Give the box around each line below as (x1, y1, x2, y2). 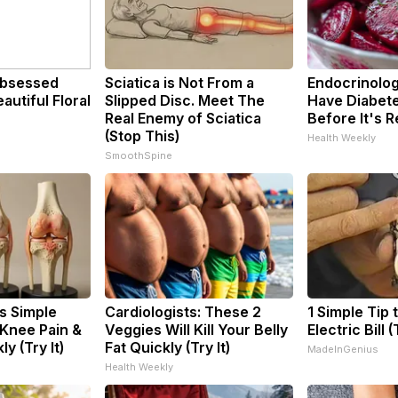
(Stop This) (105, 126, 179, 145)
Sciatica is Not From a (105, 73, 254, 92)
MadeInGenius (307, 342, 378, 355)
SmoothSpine (105, 148, 172, 162)
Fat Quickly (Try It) (105, 338, 230, 356)
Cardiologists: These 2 (105, 302, 261, 321)
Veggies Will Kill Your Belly (105, 320, 288, 338)
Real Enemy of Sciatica (105, 108, 261, 127)
